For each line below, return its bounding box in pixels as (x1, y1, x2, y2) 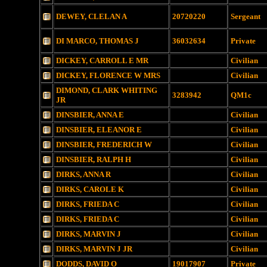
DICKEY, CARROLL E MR (56, 56, 148, 65)
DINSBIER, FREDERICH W (56, 140, 152, 149)
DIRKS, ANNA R (56, 170, 111, 179)
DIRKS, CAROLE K (56, 185, 124, 194)
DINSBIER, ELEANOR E (56, 125, 142, 134)
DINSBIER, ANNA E (56, 110, 124, 119)
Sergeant (231, 12, 260, 21)
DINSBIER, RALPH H (56, 155, 131, 164)
